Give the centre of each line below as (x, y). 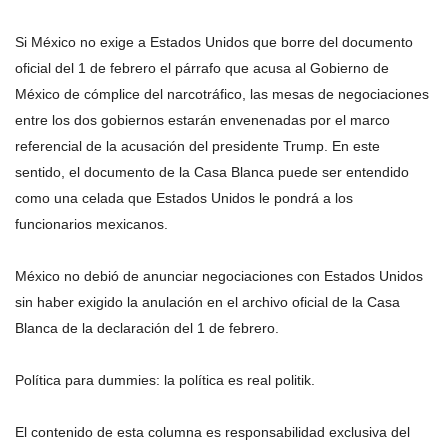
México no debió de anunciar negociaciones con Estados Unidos (219, 275)
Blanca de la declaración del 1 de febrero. (147, 327)
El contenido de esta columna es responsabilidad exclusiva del (212, 431)
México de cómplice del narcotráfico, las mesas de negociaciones (222, 93)
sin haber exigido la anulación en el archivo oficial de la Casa (207, 301)
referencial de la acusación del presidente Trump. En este (197, 145)
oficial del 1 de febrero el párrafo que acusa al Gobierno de (202, 67)
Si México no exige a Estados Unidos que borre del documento (214, 41)
